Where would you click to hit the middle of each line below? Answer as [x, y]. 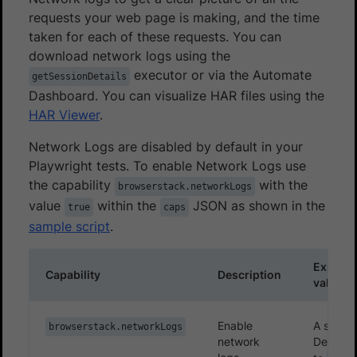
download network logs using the [129, 55]
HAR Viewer [64, 114]
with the [281, 184]
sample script [69, 226]
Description [249, 274]
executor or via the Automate [221, 75]
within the [127, 205]
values [331, 282]
